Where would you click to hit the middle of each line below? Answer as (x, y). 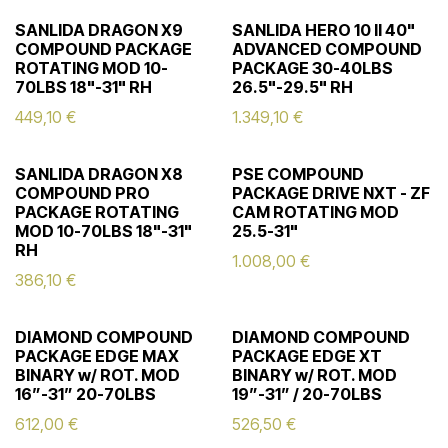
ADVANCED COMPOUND (326, 49)
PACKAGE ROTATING (97, 212)
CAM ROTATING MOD (315, 212)
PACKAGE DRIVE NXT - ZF (330, 193)
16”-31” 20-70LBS (85, 394)
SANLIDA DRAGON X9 (99, 30)
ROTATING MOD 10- (91, 68)
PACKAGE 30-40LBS (312, 68)
